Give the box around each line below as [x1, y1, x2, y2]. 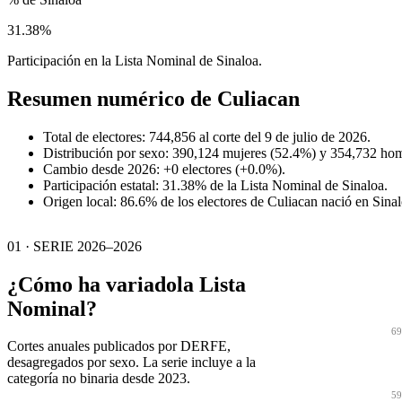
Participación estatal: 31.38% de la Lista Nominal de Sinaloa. [43, 177, 388, 193]
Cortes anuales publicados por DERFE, [7, 338, 231, 354]
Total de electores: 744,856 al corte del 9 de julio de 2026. [43, 128, 371, 144]
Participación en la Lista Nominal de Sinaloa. [7, 52, 262, 68]
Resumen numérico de [7, 86, 217, 110]
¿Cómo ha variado [7, 272, 177, 296]
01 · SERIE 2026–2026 [7, 238, 142, 254]
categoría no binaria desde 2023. [7, 371, 190, 387]
